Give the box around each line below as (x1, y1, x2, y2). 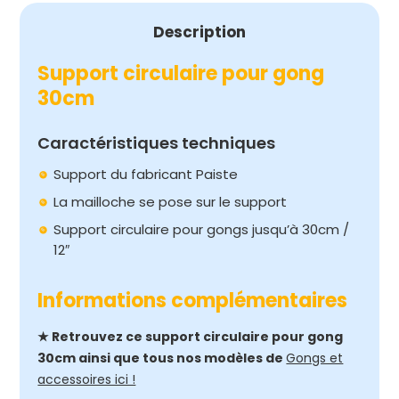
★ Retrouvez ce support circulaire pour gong (37, 328, 344, 346)
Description (153, 21, 246, 43)
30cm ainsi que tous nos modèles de (37, 349, 287, 367)
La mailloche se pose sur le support (53, 192, 288, 211)
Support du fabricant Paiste (53, 165, 239, 183)
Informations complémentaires (37, 287, 348, 314)
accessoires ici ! (37, 370, 136, 388)
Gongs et (286, 349, 344, 367)
